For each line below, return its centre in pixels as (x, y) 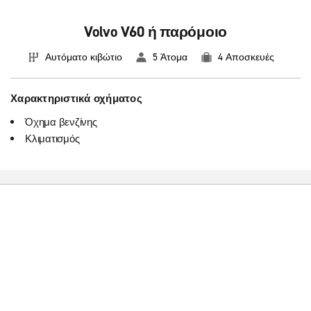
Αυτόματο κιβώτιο (84, 57)
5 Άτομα (170, 57)
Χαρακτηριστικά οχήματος (76, 99)
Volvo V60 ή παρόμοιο (155, 32)
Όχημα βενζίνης (61, 122)
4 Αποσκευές (246, 57)
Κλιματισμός (52, 139)
